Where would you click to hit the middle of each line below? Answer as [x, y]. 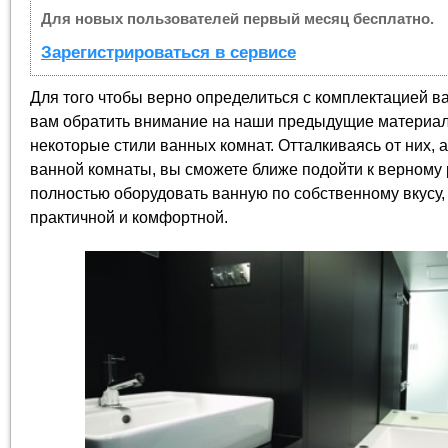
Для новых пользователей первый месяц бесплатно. [237, 18]
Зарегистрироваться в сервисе [168, 52]
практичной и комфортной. [129, 217]
